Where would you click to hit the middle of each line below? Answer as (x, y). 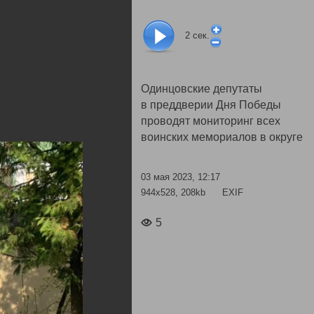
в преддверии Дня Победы (211, 105)
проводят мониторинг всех (211, 121)
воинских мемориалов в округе (222, 137)
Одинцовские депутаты (202, 89)
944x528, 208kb (175, 192)
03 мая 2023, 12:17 (180, 177)
